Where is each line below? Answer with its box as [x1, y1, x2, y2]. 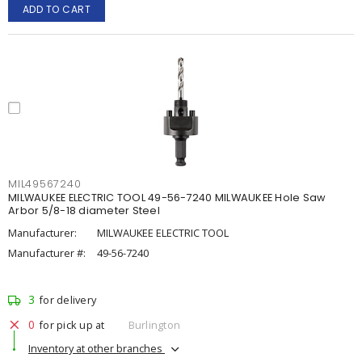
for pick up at [39, 317, 105, 332]
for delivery [39, 293, 96, 307]
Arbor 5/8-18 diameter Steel [8, 204, 160, 217]
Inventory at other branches [28, 340, 165, 356]
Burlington [128, 317, 180, 332]
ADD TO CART [22, 2, 91, 16]
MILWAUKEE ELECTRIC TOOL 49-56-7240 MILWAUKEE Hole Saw [8, 191, 326, 204]
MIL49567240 [8, 177, 82, 191]
